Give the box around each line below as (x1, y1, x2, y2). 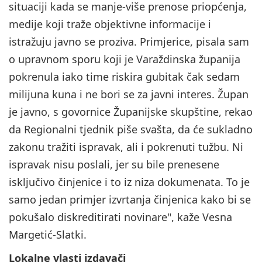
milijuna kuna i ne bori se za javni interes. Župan (9, 87, 249, 102)
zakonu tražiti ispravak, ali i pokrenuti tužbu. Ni (9, 140, 243, 154)
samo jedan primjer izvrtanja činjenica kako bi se (9, 192, 251, 207)
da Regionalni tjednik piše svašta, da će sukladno (9, 122, 253, 137)
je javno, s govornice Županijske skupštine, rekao (9, 105, 253, 119)
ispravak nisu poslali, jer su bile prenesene (9, 157, 219, 172)
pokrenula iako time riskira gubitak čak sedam (9, 70, 240, 84)
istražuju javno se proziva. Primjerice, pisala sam (9, 35, 249, 49)
